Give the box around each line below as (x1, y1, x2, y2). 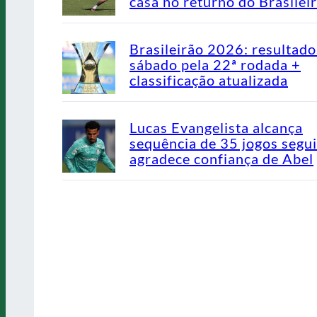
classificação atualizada (129, 71, 288, 88)
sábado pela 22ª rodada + (129, 55, 301, 73)
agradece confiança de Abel (129, 149, 313, 167)
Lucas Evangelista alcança (129, 118, 303, 136)
